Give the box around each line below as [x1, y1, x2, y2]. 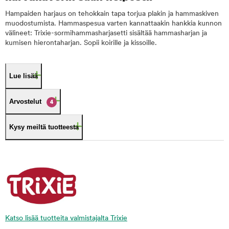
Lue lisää [9, 72, 38, 80]
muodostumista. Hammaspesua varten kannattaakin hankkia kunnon [5, 19, 222, 28]
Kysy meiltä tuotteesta [9, 123, 79, 131]
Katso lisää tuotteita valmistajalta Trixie [5, 214, 127, 222]
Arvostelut [9, 97, 41, 105]
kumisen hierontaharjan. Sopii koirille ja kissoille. [5, 39, 157, 47]
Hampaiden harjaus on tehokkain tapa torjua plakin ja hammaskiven [5, 10, 219, 18]
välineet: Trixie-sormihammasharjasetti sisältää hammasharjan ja [5, 29, 207, 37]
